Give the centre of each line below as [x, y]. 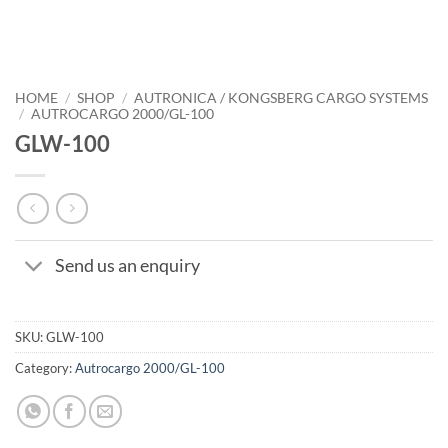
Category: [45, 367]
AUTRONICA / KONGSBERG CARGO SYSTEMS [281, 98]
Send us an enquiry [128, 265]
